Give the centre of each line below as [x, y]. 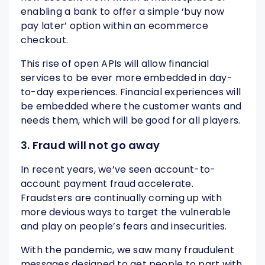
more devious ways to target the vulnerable [126, 212]
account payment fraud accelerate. [107, 184]
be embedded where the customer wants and [131, 106]
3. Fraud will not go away [90, 146]
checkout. [45, 40]
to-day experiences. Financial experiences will [131, 92]
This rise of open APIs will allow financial [115, 64]
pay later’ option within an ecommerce [114, 26]
